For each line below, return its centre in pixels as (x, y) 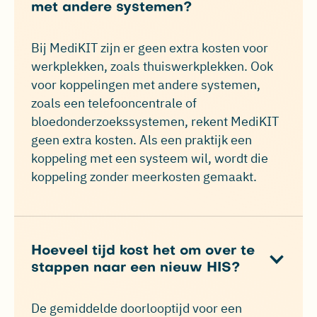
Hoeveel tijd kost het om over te (143, 252)
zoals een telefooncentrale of (114, 103)
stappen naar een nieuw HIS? (136, 269)
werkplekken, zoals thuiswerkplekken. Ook (152, 67)
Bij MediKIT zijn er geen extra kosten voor (150, 48)
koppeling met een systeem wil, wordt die (150, 158)
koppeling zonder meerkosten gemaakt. (144, 177)
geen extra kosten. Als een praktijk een (142, 140)
